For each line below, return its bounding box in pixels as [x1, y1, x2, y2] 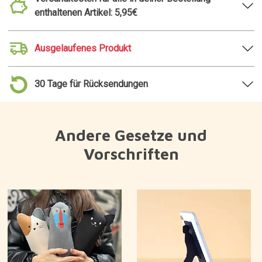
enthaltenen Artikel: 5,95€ [34, 7, 137, 18]
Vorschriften [83, 144, 179, 163]
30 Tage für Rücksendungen [34, 78, 148, 89]
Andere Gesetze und [55, 126, 207, 144]
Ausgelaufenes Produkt [34, 43, 131, 54]
